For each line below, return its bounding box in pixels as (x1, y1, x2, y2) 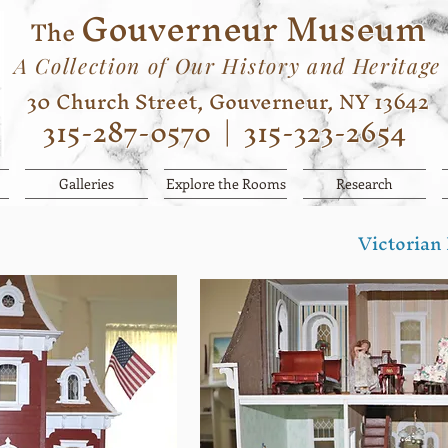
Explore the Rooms (165, 174, 286, 193)
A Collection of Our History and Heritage (13, 51, 442, 79)
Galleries (59, 174, 114, 193)
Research (336, 174, 393, 193)
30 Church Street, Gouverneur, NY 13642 (26, 78, 429, 125)
